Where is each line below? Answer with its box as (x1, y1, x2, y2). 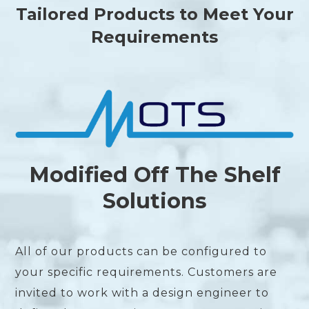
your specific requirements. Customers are (15, 266, 278, 279)
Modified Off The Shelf (28, 161, 281, 188)
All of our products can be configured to (15, 245, 268, 259)
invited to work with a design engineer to (15, 286, 270, 300)
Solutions (102, 188, 207, 215)
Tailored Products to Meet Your (15, 4, 294, 24)
